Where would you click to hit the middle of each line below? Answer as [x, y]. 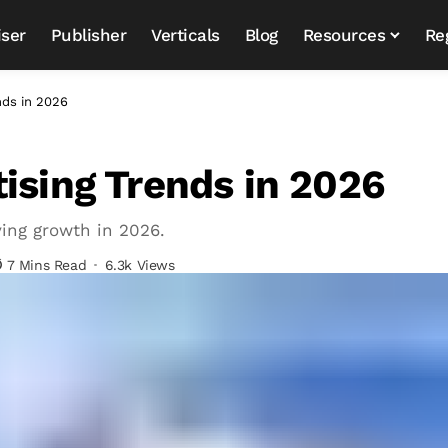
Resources [344, 34]
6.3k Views [139, 265]
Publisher [88, 34]
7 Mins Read [46, 265]
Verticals [185, 34]
